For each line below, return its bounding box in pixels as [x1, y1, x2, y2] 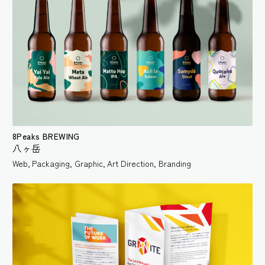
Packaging [32, 157, 70, 169]
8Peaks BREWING [12, 130, 80, 142]
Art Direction [107, 157, 154, 169]
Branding [158, 157, 191, 169]
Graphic [74, 157, 103, 169]
